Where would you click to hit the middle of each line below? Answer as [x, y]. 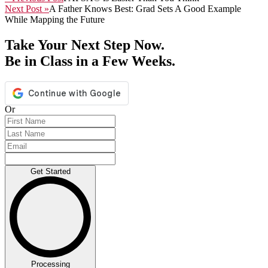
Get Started [50, 171]
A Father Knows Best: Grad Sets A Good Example [145, 8]
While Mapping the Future [55, 19]
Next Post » [27, 8]
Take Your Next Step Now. [85, 45]
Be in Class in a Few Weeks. [90, 61]
